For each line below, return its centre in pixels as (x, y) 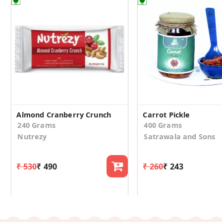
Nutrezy (32, 137)
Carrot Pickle (166, 115)
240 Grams (36, 125)
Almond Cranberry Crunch (64, 115)
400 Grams (163, 125)
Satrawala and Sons (180, 137)
